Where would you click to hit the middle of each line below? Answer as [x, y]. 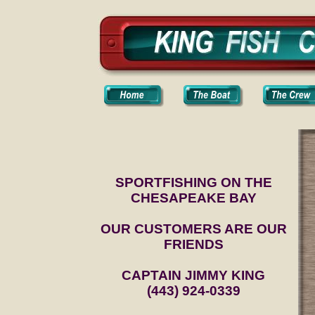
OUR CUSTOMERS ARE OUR [193, 229]
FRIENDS [193, 244]
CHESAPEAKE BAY [193, 198]
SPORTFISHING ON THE [193, 182]
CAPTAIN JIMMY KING [193, 275]
